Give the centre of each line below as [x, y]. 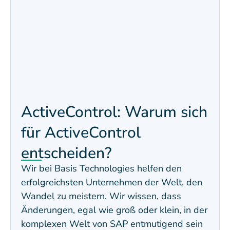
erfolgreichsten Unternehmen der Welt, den [112, 182]
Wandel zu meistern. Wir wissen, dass [101, 196]
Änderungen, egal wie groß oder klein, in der [114, 210]
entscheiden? [66, 153]
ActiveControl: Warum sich [114, 112]
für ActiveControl [81, 133]
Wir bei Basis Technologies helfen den [101, 168]
